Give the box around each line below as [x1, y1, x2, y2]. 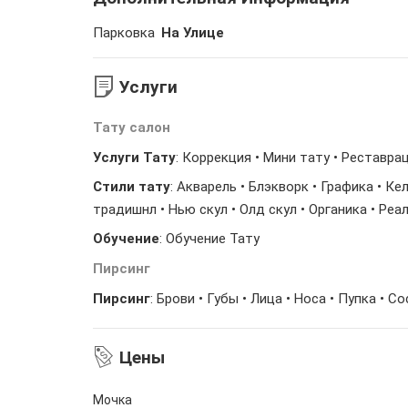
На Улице [158, 25, 224, 41]
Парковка [93, 25, 155, 41]
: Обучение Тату [159, 230, 260, 247]
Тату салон [93, 119, 170, 136]
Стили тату [93, 178, 170, 195]
